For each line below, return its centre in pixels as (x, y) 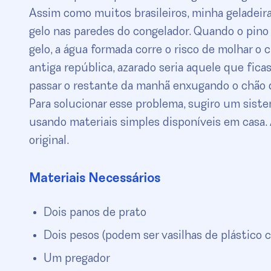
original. (49, 141)
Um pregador (77, 259)
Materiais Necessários (95, 179)
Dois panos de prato (95, 213)
